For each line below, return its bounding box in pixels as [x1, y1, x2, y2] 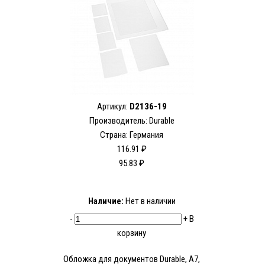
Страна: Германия [100, 130, 163, 141]
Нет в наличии [123, 196, 176, 207]
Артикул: [96, 101, 130, 112]
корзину [117, 228, 146, 239]
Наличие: [88, 196, 124, 207]
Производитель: [89, 115, 149, 127]
